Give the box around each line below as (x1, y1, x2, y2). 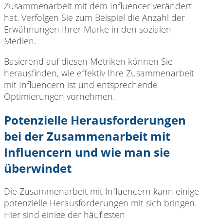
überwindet (4, 160, 72, 176)
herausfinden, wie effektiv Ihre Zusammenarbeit (4, 67, 194, 79)
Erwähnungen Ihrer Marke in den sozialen (4, 23, 171, 35)
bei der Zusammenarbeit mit (4, 127, 170, 144)
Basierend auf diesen (4, 55, 88, 67)
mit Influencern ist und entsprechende (4, 78, 158, 91)
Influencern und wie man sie (4, 144, 170, 160)
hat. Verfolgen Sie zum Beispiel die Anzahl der (4, 11, 185, 23)
